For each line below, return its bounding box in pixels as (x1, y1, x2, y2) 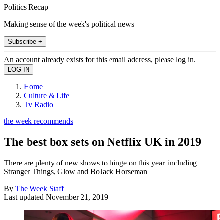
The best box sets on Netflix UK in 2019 (4, 135, 201, 148)
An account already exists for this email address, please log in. (4, 55, 195, 64)
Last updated (4, 192, 46, 201)
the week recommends (4, 116, 73, 125)
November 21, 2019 (46, 192, 108, 201)
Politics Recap (4, 2, 48, 11)
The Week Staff (15, 184, 64, 192)
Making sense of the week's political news (4, 19, 134, 28)
